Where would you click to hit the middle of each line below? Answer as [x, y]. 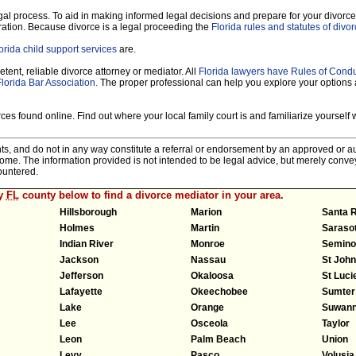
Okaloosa [212, 275]
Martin [205, 228]
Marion [206, 212]
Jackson [79, 259]
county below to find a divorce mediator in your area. [151, 195]
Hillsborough [88, 212]
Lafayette [81, 291]
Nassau [208, 259]
